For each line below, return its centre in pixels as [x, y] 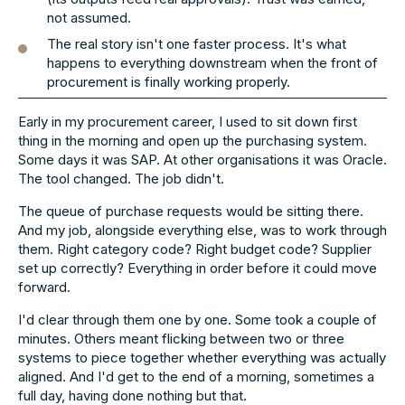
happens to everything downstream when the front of [212, 62]
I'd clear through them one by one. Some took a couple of [198, 320]
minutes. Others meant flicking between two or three [181, 339]
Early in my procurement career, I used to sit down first [188, 122]
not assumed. [89, 17]
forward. [44, 287]
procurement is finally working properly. [169, 81]
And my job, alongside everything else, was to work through [202, 230]
